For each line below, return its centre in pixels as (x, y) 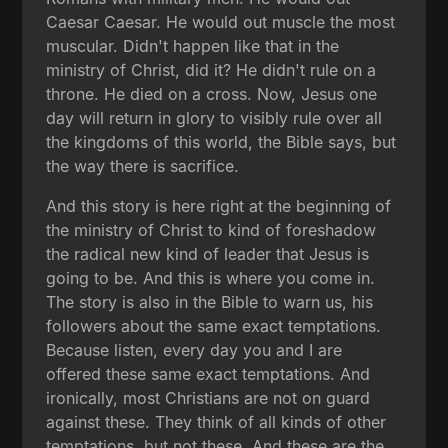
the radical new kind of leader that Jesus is (208, 253)
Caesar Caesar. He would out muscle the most (221, 21)
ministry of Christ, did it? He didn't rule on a (211, 69)
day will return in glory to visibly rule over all (214, 117)
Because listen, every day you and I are (194, 349)
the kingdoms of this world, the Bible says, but (221, 141)
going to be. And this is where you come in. (211, 277)
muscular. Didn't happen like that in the (193, 45)
